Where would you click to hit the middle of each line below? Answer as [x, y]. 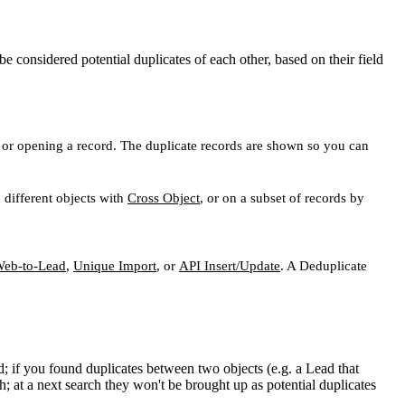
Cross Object [164, 198]
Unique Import [115, 265]
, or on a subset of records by [282, 198]
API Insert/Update [230, 265]
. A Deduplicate [324, 265]
